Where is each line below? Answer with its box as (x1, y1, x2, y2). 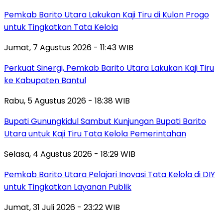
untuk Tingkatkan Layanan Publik (4, 181, 131, 193)
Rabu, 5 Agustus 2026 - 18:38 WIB (4, 95, 130, 107)
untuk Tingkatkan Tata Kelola (4, 21, 118, 33)
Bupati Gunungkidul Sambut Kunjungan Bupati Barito (4, 115, 206, 127)
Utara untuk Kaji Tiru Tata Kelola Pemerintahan (4, 127, 186, 139)
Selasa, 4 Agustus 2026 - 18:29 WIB (4, 148, 135, 160)
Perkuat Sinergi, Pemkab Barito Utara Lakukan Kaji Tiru (4, 62, 214, 74)
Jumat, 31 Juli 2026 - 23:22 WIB (4, 201, 120, 213)
